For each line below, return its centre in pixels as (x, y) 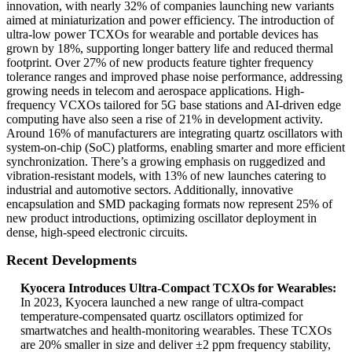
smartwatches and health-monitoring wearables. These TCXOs (176, 331)
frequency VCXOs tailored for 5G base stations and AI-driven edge (174, 105)
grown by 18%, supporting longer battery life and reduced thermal (170, 49)
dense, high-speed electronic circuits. (97, 233)
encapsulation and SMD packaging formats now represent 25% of (169, 204)
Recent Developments (71, 260)
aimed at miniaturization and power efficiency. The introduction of (170, 20)
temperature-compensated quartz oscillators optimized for (161, 317)
